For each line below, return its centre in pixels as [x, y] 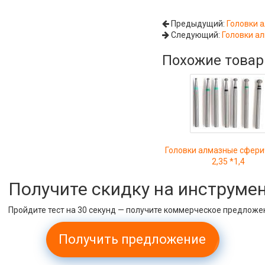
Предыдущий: [198, 24]
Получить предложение [132, 239]
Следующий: [196, 35]
